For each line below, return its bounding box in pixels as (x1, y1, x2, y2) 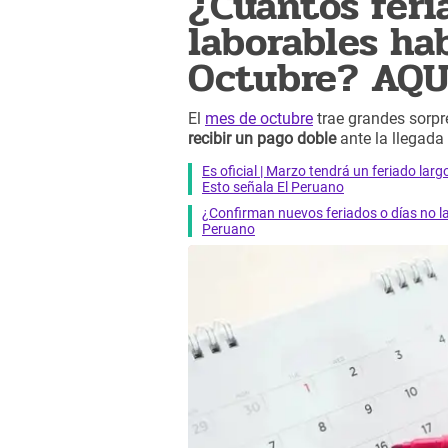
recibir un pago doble (188, 129, 336, 149)
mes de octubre (205, 109, 313, 129)
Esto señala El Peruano (202, 178, 344, 195)
